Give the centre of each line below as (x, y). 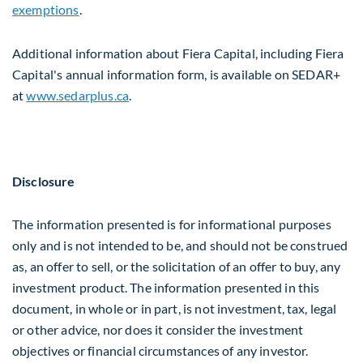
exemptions (46, 10)
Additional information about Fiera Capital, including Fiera (178, 53)
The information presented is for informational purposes (172, 224)
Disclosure (44, 181)
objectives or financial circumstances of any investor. (160, 351)
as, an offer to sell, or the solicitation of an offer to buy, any (177, 267)
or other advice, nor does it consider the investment (158, 330)
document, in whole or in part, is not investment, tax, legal (175, 309)
